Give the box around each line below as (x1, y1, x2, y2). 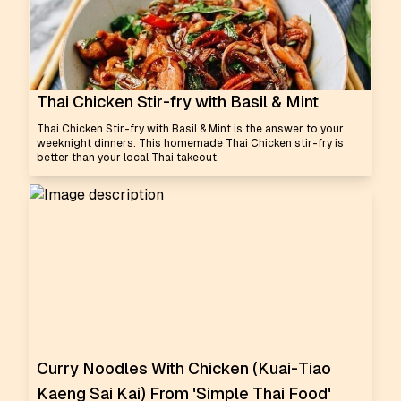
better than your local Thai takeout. (37, 151, 219, 164)
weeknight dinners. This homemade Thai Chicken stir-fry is (37, 137, 344, 149)
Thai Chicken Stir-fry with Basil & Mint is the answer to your (37, 123, 344, 135)
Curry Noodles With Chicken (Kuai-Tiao (37, 359, 331, 378)
